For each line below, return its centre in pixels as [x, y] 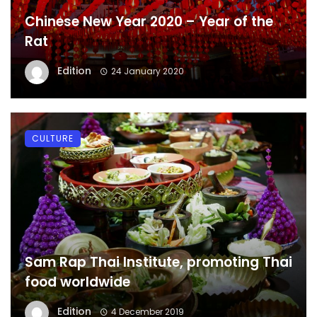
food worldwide [77, 282]
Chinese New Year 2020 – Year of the [149, 21]
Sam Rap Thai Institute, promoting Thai [158, 262]
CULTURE [53, 138]
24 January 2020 [147, 71]
